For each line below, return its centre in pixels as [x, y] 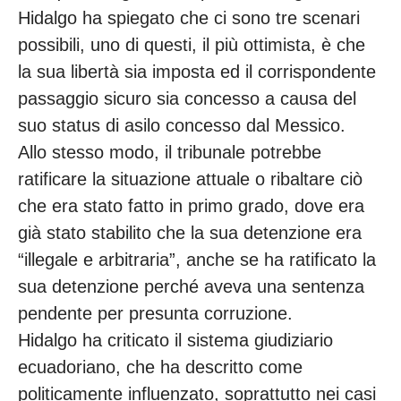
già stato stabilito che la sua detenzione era [190, 233]
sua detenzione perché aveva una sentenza [191, 287]
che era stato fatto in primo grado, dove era [191, 206]
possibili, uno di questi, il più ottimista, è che [192, 45]
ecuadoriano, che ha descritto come [160, 367]
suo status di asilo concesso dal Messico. [182, 126]
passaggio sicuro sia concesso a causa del [187, 99]
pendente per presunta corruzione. [155, 314]
